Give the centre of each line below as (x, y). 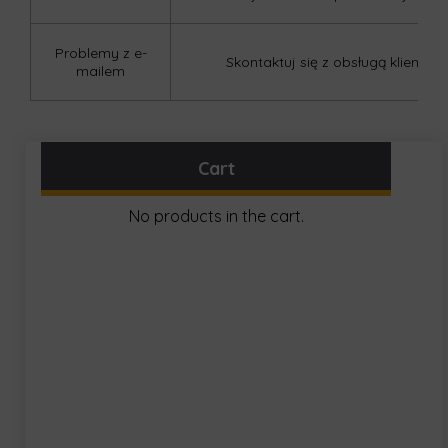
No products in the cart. (216, 216)
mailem (100, 71)
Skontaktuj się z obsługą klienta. (331, 62)
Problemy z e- (100, 53)
